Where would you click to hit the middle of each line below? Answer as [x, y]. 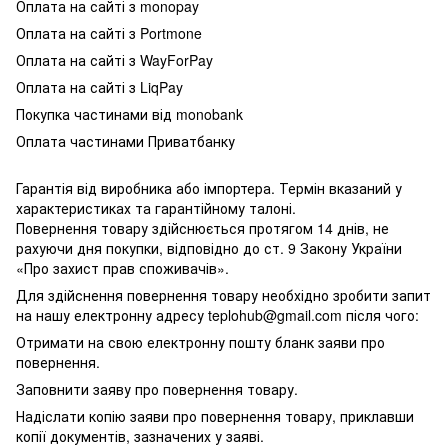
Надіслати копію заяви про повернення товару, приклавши [215, 415]
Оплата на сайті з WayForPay [114, 59]
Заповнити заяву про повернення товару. [157, 388]
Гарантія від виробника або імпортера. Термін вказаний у [209, 187]
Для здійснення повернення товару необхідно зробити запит [223, 294]
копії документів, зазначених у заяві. [140, 435]
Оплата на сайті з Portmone [109, 32]
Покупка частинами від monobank [129, 113]
